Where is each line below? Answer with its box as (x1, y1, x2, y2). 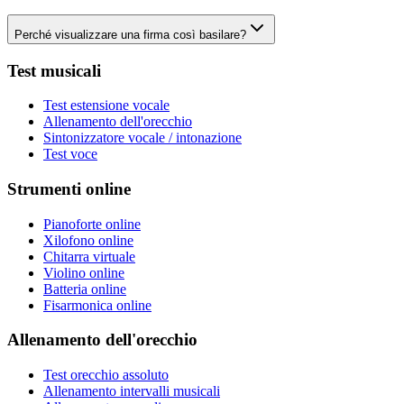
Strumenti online (7, 179, 131, 199)
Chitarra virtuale (43, 248, 135, 264)
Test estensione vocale (43, 97, 170, 114)
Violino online (43, 264, 124, 280)
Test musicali (7, 60, 101, 80)
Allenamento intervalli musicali (43, 383, 220, 399)
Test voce (43, 146, 97, 162)
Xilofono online (43, 232, 133, 248)
